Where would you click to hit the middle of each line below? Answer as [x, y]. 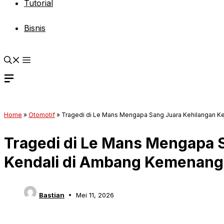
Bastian [52, 195]
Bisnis [35, 28]
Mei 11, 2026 [95, 195]
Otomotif [42, 115]
